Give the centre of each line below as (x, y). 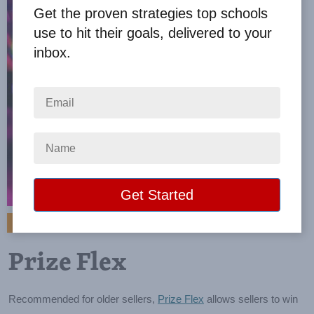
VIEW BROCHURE (83, 224)
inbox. (52, 53)
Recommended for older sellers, (83, 299)
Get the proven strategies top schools (150, 13)
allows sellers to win (251, 299)
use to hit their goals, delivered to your (152, 33)
